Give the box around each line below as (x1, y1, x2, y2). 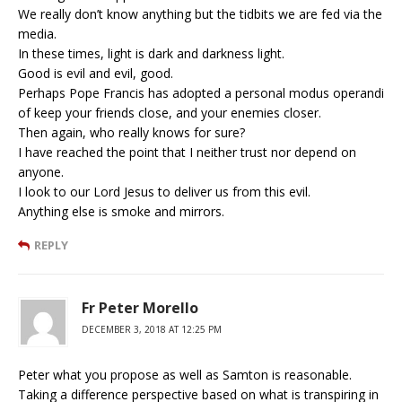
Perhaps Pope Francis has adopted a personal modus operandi (18, 83, 384, 101)
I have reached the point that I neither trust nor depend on (18, 143, 356, 161)
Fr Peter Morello (82, 297, 198, 318)
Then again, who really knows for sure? (18, 123, 245, 141)
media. (18, 24, 57, 42)
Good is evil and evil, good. (18, 64, 173, 82)
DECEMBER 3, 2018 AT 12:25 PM (82, 322, 222, 336)
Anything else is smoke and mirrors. (18, 202, 224, 220)
